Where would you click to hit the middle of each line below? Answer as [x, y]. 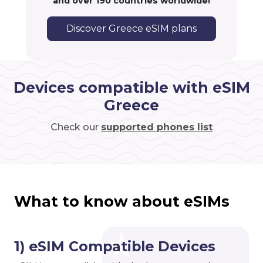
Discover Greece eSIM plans [131, 29]
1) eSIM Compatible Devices [115, 247]
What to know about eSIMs [122, 202]
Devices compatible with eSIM [131, 88]
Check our [76, 127]
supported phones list [157, 127]
